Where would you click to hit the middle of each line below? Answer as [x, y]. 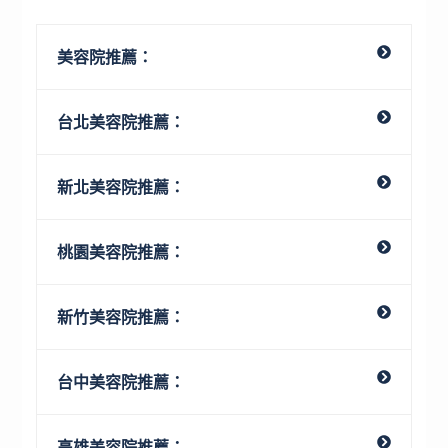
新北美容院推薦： [121, 186]
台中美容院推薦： [121, 381]
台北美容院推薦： [121, 121]
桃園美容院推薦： [121, 251]
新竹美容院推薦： [121, 316]
